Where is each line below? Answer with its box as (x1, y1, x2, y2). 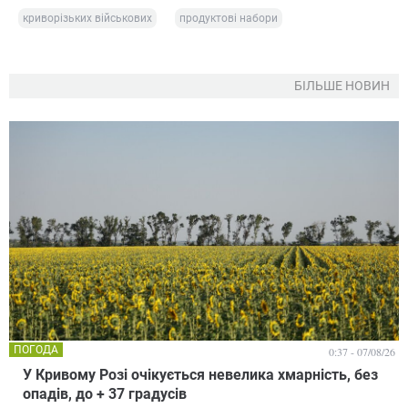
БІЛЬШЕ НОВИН (294, 78, 390, 94)
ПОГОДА (14, 342, 58, 356)
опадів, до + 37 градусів (23, 384, 187, 403)
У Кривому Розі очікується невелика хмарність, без (23, 365, 378, 383)
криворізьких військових (23, 12, 152, 25)
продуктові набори (179, 12, 278, 25)
